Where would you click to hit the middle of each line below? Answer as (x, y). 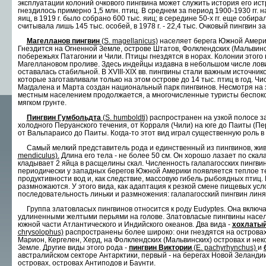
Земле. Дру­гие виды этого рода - (73, 247)
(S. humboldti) (124, 117)
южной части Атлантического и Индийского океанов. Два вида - (125, 224)
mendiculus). (38, 155)
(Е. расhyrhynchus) (224, 247)
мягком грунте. (42, 102)
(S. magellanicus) (129, 41)
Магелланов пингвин (63, 41)
